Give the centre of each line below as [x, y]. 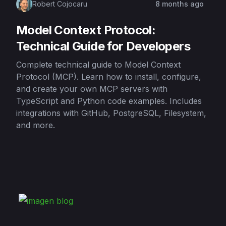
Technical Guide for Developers [103, 46]
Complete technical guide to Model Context [98, 65]
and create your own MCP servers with [92, 89]
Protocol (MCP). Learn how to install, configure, [109, 77]
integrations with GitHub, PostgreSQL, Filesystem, [111, 113]
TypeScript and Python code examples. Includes [109, 101]
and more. [36, 125]
